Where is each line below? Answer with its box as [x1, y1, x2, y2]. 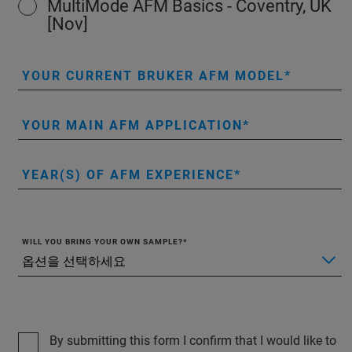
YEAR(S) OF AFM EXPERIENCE [22, 167, 234, 182]
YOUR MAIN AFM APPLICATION [22, 117, 243, 133]
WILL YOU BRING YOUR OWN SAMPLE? [22, 236, 183, 246]
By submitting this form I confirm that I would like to [49, 332, 336, 348]
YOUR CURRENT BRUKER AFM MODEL [22, 68, 284, 83]
